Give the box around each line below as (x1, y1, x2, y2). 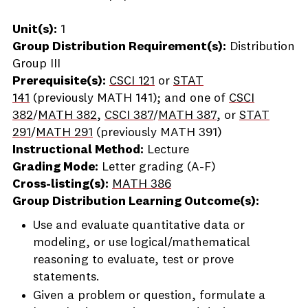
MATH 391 (160, 126, 217, 139)
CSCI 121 (109, 75, 155, 87)
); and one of (153, 92, 229, 104)
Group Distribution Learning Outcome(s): (12, 195, 259, 208)
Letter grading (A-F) (98, 161, 216, 173)
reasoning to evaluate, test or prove (33, 254, 234, 266)
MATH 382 (38, 109, 97, 122)
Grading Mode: (12, 161, 98, 173)
